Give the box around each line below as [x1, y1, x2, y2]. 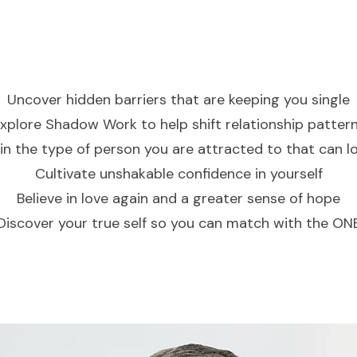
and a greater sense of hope [148, 189, 340, 209]
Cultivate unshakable [34, 164, 174, 184]
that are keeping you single [167, 90, 350, 110]
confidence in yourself [173, 164, 323, 184]
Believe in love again [17, 189, 148, 209]
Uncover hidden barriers [7, 90, 167, 110]
